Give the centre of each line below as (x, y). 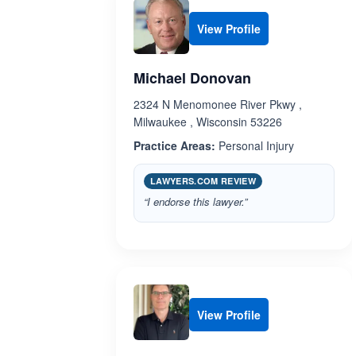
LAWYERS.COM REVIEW (203, 181)
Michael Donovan (192, 78)
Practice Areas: (174, 145)
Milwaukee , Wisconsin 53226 (208, 122)
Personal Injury (255, 145)
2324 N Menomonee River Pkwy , (218, 104)
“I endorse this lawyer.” (195, 201)
